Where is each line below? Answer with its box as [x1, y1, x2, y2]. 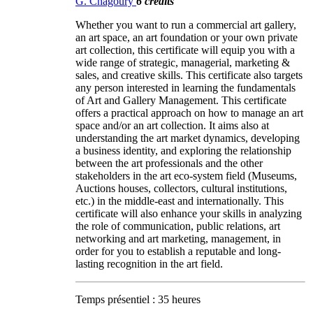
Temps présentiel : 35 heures [75, 293, 201, 305]
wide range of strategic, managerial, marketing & [75, 56, 290, 68]
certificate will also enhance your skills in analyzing [75, 207, 302, 219]
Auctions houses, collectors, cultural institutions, [75, 182, 287, 194]
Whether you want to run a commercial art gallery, [75, 18, 296, 31]
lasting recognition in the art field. [75, 257, 223, 270]
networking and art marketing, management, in [75, 232, 281, 245]
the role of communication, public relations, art [75, 219, 280, 232]
